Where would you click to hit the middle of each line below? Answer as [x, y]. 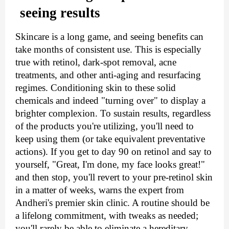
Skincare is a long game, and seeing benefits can [109, 36]
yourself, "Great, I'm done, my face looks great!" [110, 164]
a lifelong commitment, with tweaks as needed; [107, 215]
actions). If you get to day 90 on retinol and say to [113, 151]
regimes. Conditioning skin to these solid [96, 87]
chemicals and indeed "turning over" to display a [110, 100]
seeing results [60, 13]
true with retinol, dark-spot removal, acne [96, 62]
